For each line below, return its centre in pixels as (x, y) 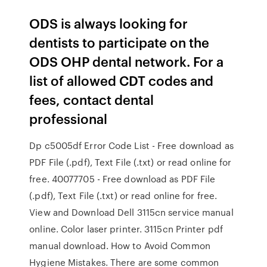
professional (70, 118)
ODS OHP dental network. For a (127, 61)
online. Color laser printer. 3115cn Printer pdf (126, 229)
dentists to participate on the (119, 42)
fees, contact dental (92, 99)
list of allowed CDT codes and (122, 80)
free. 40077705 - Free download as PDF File (122, 179)
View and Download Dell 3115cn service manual (131, 212)
